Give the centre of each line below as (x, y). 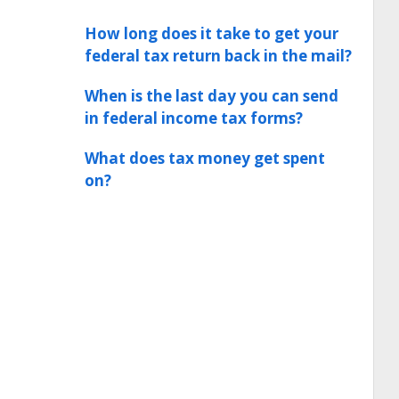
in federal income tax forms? (194, 118)
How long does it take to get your (212, 33)
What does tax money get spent (205, 158)
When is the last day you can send (212, 96)
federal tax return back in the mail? (218, 56)
